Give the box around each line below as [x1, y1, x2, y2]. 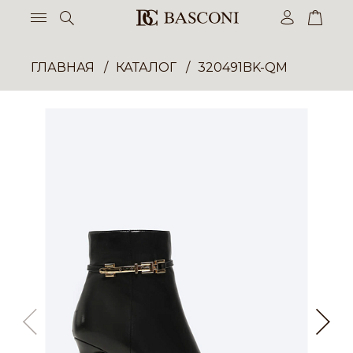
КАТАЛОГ [116, 60, 176, 75]
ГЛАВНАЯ [31, 60, 95, 75]
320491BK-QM [198, 60, 288, 75]
